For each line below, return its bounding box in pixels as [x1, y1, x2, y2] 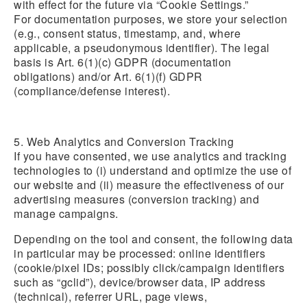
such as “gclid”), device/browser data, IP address [14, 274, 266, 290]
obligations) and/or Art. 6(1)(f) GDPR [14, 69, 203, 84]
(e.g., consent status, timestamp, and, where [14, 25, 241, 41]
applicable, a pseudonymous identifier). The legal [14, 40, 270, 56]
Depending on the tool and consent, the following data [14, 231, 293, 247]
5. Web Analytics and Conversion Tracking [14, 134, 234, 149]
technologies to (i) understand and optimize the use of [14, 162, 291, 178]
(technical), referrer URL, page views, [14, 288, 207, 304]
